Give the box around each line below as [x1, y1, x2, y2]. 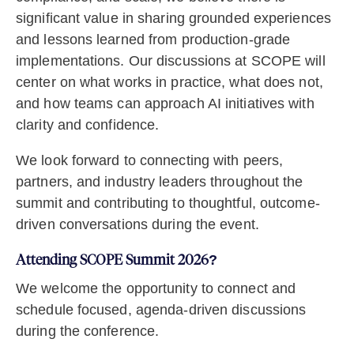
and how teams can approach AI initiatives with [16, 96, 314, 112]
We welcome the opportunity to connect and [16, 281, 296, 297]
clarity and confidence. [16, 117, 160, 134]
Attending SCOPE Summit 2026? [16, 251, 217, 269]
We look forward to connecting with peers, [16, 153, 284, 169]
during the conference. [16, 323, 160, 340]
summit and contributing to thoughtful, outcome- [16, 195, 320, 212]
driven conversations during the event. [16, 217, 259, 233]
